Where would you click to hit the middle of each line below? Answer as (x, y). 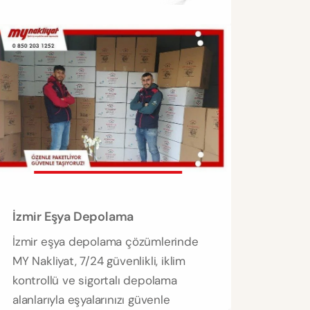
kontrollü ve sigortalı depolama (95, 281)
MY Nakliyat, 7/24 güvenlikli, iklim (99, 261)
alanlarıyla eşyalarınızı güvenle (91, 300)
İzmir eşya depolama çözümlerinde (106, 242)
